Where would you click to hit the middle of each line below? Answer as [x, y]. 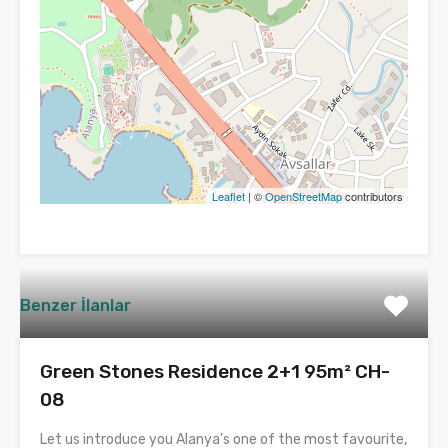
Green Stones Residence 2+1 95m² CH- [215, 371]
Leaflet [228, 196]
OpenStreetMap [303, 196]
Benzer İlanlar [75, 305]
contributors [372, 196]
